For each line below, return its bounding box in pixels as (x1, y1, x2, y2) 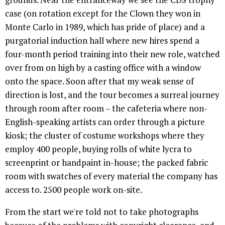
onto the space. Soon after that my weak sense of (5, 75, 194, 87)
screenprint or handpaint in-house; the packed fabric (5, 157, 208, 169)
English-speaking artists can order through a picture (5, 116, 205, 128)
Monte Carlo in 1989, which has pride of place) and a (5, 21, 205, 33)
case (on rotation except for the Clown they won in (5, 8, 200, 20)
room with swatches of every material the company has (5, 170, 217, 182)
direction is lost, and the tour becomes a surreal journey (5, 89, 219, 101)
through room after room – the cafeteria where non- (5, 102, 207, 115)
